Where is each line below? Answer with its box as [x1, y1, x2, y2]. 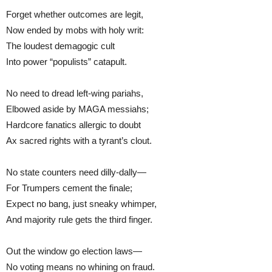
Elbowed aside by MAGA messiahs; [6, 103, 149, 114]
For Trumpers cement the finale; [6, 182, 132, 193]
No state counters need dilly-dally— [6, 166, 146, 177]
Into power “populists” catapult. [6, 56, 127, 67]
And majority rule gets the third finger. [6, 214, 155, 225]
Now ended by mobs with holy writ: [6, 24, 144, 35]
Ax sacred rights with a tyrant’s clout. [6, 135, 157, 146]
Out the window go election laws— [6, 245, 142, 256]
